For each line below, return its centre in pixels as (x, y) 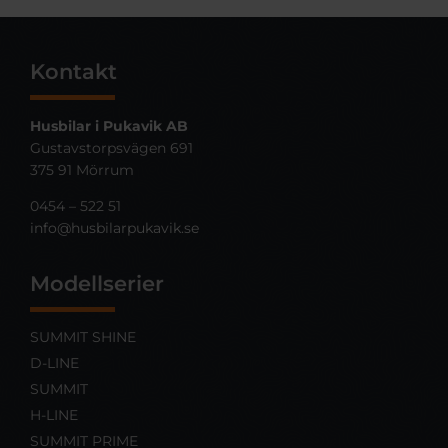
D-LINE (54, 362)
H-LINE (54, 414)
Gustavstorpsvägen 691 (111, 147)
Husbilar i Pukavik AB (109, 125)
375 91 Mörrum (82, 169)
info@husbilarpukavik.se (114, 227)
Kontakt (73, 70)
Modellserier (97, 282)
